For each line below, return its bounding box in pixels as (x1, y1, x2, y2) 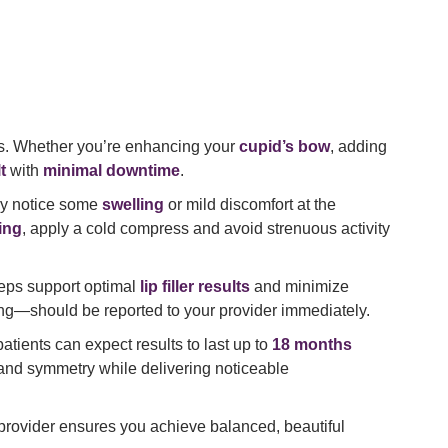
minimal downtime (43, 162, 180, 180)
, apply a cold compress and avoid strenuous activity (22, 220, 390, 238)
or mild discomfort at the (164, 196, 336, 214)
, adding (330, 138, 387, 156)
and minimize (250, 278, 349, 296)
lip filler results (140, 278, 250, 296)
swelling (102, 196, 164, 214)
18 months (272, 336, 352, 354)
